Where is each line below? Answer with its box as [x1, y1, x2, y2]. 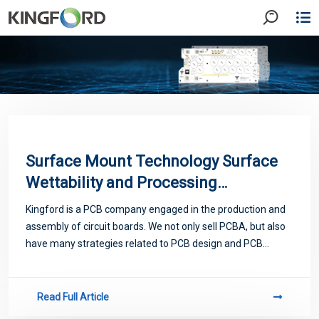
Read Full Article [37, 291, 109, 303]
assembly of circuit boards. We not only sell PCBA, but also [26, 220, 286, 232]
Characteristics [26, 194, 134, 213]
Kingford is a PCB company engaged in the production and [26, 203, 286, 215]
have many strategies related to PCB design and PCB [26, 237, 263, 249]
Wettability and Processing [26, 173, 217, 192]
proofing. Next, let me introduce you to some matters [26, 254, 262, 266]
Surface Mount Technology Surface [26, 152, 278, 170]
